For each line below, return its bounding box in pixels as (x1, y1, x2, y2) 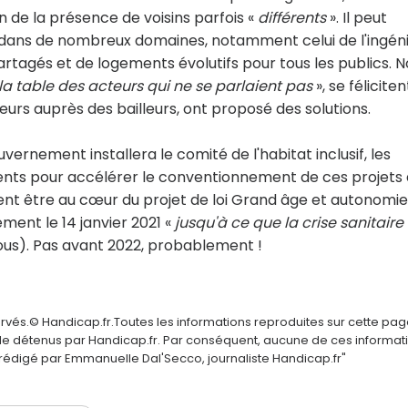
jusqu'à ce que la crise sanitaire (175, 212, 403, 233)
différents (258, 7, 326, 28)
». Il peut (326, 7, 387, 28)
